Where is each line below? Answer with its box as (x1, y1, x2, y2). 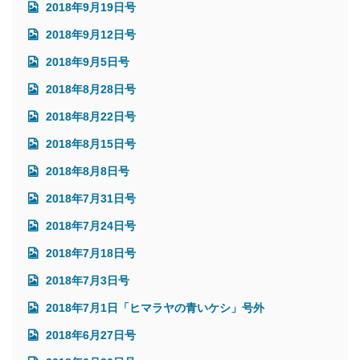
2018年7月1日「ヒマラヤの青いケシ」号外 (43, 301, 264, 314)
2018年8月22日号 (43, 109, 136, 123)
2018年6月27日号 (43, 328, 136, 342)
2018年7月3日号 (43, 273, 129, 287)
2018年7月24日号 (43, 219, 136, 232)
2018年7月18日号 (43, 246, 136, 260)
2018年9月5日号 (43, 55, 129, 68)
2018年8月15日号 (43, 137, 136, 150)
